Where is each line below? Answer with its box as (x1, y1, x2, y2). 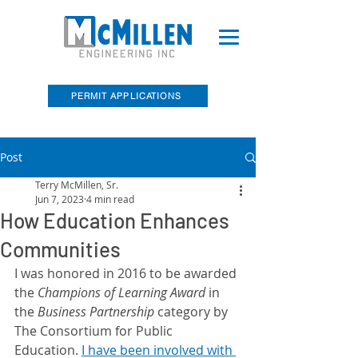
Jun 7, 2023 (35, 193, 84, 205)
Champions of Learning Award (38, 284, 209, 301)
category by (157, 303, 231, 320)
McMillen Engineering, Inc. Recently (28, 159, 228, 174)
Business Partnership (34, 303, 157, 320)
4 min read (86, 193, 134, 205)
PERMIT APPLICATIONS (70, 90, 182, 101)
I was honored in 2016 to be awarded (14, 265, 240, 282)
